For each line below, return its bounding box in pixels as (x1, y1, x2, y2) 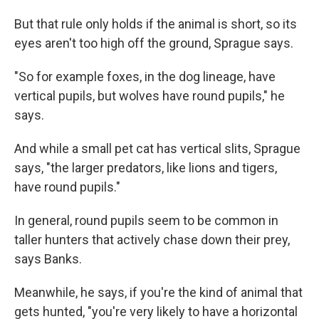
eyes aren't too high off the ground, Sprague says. (14, 35, 293, 51)
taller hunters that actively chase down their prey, (14, 231, 290, 247)
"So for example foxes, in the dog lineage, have (14, 68, 276, 84)
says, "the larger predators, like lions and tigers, (14, 159, 277, 175)
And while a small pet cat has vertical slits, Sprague (14, 140, 300, 156)
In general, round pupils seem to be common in (14, 212, 278, 228)
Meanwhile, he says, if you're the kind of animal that (14, 284, 303, 300)
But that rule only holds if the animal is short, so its (14, 16, 297, 31)
